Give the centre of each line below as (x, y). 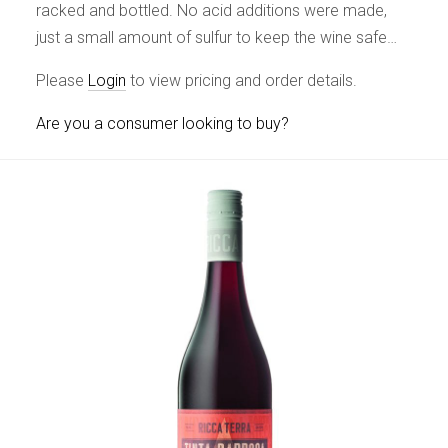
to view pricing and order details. (241, 80)
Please (61, 80)
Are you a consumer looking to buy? (162, 123)
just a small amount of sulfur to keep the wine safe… (216, 37)
